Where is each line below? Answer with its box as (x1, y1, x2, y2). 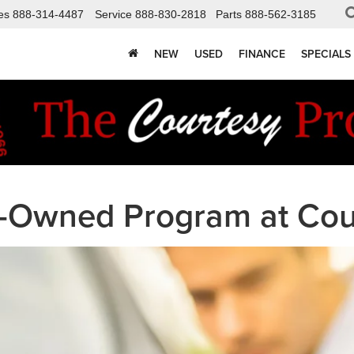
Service (95, 8, 132, 21)
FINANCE (239, 46, 285, 62)
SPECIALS (301, 46, 351, 62)
